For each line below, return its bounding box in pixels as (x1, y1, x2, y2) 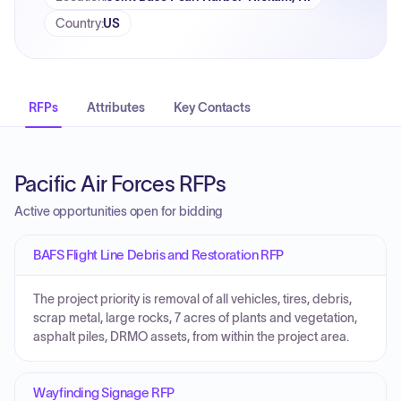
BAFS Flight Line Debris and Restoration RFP (33, 247, 284, 262)
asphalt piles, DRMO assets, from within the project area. (33, 330, 349, 344)
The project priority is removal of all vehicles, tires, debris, (33, 293, 352, 306)
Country (55, 16, 101, 30)
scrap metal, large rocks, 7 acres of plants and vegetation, (33, 311, 357, 325)
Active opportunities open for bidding (14, 204, 224, 218)
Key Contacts (174, 100, 252, 115)
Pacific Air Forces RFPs (14, 172, 226, 196)
